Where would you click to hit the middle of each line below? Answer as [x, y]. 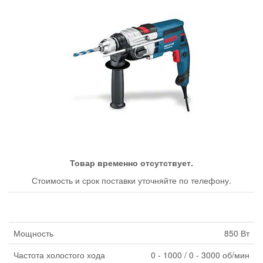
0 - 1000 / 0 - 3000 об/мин [200, 255]
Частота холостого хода [59, 255]
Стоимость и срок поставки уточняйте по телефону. [131, 181]
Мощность [33, 233]
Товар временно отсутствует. [131, 163]
